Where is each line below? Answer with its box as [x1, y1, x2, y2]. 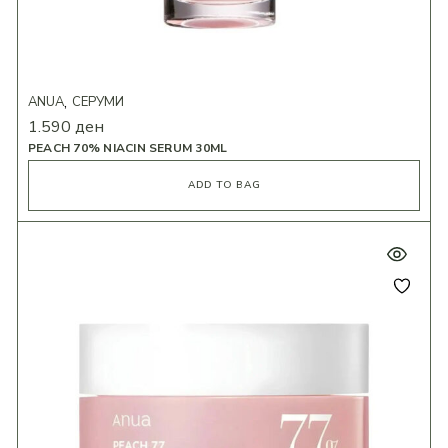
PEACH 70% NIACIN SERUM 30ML [27, 139, 228, 156]
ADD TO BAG [187, 177, 261, 192]
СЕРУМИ [71, 92, 124, 111]
